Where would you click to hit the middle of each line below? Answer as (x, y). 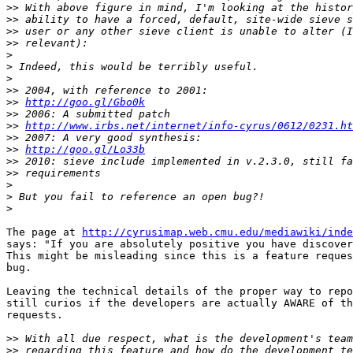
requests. (35, 315)
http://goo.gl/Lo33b (85, 150)
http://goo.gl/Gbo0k (85, 102)
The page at (44, 232)
